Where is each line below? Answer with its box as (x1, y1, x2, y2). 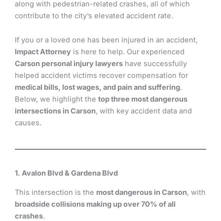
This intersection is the (15, 187, 96, 197)
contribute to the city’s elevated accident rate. (15, 11, 173, 20)
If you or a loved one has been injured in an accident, (15, 36, 198, 45)
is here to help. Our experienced (71, 47, 184, 57)
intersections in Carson (15, 107, 96, 116)
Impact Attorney (15, 47, 71, 57)
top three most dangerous (98, 95, 187, 104)
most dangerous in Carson (96, 187, 187, 197)
